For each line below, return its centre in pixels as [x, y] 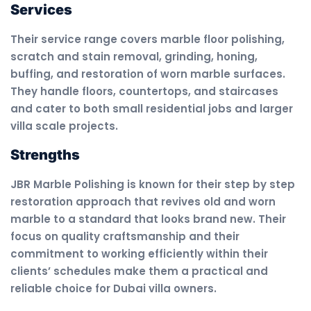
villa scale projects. [64, 126]
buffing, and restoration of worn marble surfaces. [148, 74]
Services [41, 10]
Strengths [45, 154]
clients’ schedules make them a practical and [139, 271]
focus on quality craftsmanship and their [125, 236]
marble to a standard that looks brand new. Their [148, 219]
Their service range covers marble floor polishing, [148, 40]
